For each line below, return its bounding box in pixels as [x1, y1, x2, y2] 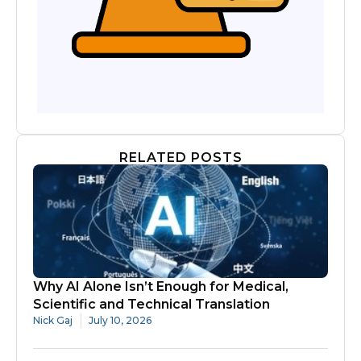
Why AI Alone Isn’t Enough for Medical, [33, 278, 288, 294]
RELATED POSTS [118, 149, 243, 165]
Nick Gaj [33, 313, 73, 326]
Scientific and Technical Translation [33, 296, 270, 312]
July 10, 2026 [89, 313, 151, 326]
